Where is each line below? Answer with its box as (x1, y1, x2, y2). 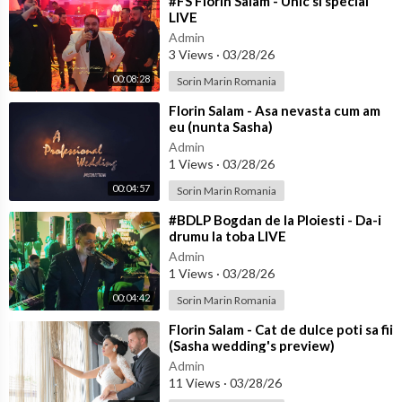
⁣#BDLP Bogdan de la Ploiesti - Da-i (169, 212, 381, 229)
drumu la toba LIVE (169, 228, 286, 245)
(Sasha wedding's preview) (169, 337, 335, 354)
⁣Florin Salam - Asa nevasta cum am (169, 102, 380, 119)
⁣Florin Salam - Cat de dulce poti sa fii (169, 321, 393, 338)
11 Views (169, 375, 223, 391)
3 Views (169, 47, 216, 63)
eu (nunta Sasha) (169, 118, 273, 135)
